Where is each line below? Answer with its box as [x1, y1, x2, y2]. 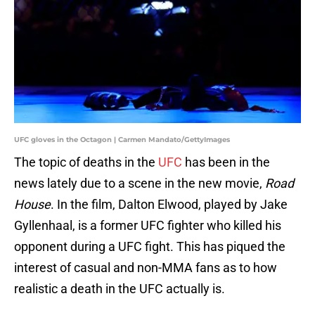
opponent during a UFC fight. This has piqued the [14, 239, 285, 255]
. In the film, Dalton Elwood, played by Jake [51, 197, 288, 212]
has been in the [182, 155, 270, 170]
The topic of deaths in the [14, 155, 158, 170]
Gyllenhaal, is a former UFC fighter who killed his [14, 218, 281, 233]
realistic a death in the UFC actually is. [14, 281, 225, 297]
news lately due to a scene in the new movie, [14, 176, 265, 191]
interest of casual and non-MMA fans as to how [14, 260, 277, 276]
